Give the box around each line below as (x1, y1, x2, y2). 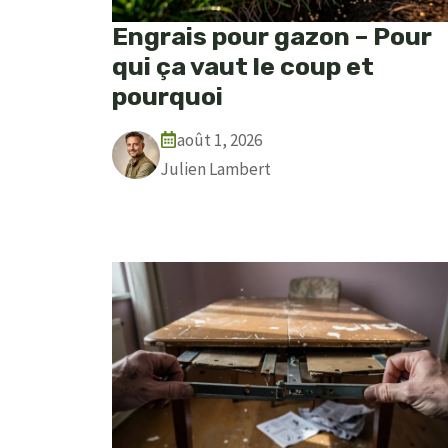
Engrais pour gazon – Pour (112, 21, 432, 51)
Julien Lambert (160, 157, 271, 180)
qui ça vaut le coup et (112, 51, 374, 81)
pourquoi (112, 81, 223, 111)
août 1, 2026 (177, 128, 262, 151)
